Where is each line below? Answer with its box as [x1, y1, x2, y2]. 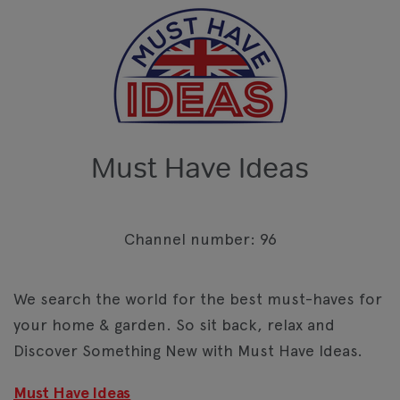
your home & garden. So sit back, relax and [13, 314, 335, 334]
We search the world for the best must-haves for [13, 288, 382, 308]
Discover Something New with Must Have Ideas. [13, 340, 362, 360]
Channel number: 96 [123, 229, 277, 248]
